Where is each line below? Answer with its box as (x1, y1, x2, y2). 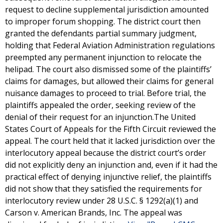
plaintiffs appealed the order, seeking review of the (5, 100, 196, 111)
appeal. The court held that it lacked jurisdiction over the (5, 135, 215, 146)
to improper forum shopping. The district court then (5, 16, 201, 27)
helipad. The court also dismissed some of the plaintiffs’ (5, 64, 212, 75)
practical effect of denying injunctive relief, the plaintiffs (5, 171, 212, 182)
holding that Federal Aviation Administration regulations (5, 40, 215, 51)
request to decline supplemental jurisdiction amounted (5, 4, 209, 15)
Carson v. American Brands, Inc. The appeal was (5, 207, 182, 218)
